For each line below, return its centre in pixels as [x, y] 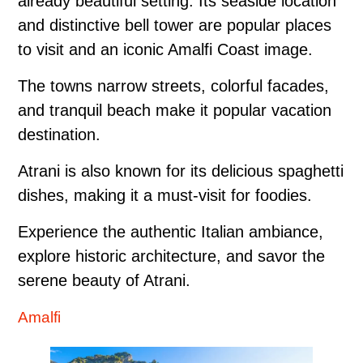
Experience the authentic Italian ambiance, [171, 231]
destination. [59, 134]
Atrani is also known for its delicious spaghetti [181, 171]
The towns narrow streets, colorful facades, [173, 85]
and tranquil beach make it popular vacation [175, 110]
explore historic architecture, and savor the [171, 256]
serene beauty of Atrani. [104, 280]
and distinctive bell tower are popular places [175, 25]
